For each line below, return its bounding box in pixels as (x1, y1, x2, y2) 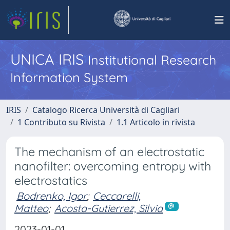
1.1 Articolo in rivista (117, 117, 195, 128)
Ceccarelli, (93, 189, 141, 202)
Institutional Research (88, 52, 216, 68)
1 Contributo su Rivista (17, 117, 105, 128)
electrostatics (14, 173, 87, 188)
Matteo (14, 202, 48, 215)
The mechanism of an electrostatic (14, 144, 204, 159)
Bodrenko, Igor (16, 189, 87, 202)
